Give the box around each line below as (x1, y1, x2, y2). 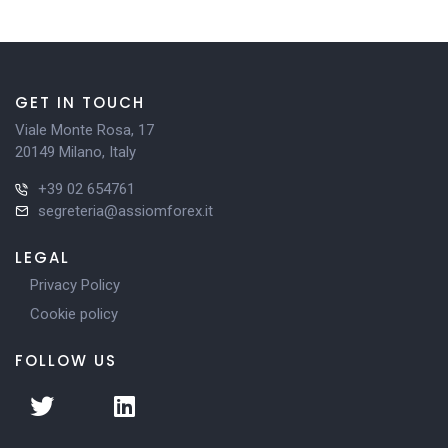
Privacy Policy (30, 275, 120, 294)
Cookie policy (30, 304, 118, 323)
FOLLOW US (15, 349, 117, 371)
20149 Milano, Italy (15, 142, 136, 161)
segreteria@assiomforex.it (38, 201, 213, 220)
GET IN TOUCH (15, 91, 145, 113)
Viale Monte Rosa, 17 (15, 120, 154, 139)
